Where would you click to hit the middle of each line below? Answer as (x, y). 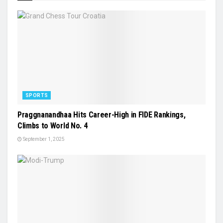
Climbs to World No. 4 (53, 126)
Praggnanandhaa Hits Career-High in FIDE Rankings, (102, 115)
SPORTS (37, 95)
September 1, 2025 (43, 139)
